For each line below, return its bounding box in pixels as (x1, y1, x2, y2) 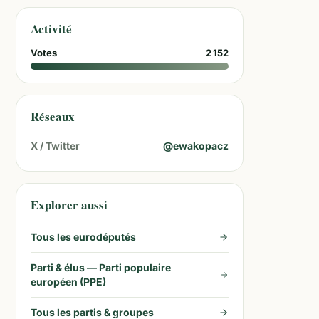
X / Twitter (31, 140, 80, 152)
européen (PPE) (31, 276, 106, 288)
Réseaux (31, 108, 75, 125)
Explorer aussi (31, 196, 108, 214)
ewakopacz (173, 140, 229, 152)
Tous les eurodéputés (31, 231, 136, 243)
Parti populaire (99, 261, 171, 273)
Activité (31, 20, 72, 38)
